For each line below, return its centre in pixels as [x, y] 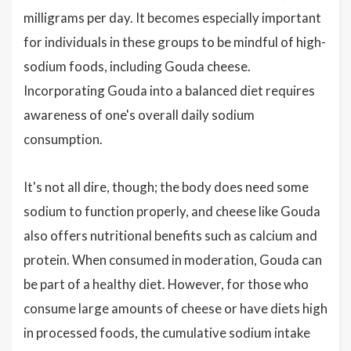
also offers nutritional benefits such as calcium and [170, 235]
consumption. [63, 139]
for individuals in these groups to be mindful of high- [175, 42]
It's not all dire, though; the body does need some [166, 187]
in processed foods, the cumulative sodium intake [167, 333]
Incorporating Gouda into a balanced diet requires [169, 90]
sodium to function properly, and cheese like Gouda [172, 211]
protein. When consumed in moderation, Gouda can [173, 260]
